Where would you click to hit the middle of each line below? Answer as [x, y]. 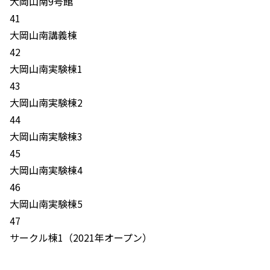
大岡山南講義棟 [43, 35]
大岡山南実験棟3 [46, 136]
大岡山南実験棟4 [46, 170]
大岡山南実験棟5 [46, 204]
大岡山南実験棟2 [46, 102]
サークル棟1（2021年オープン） [81, 237]
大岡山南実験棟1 [46, 69]
